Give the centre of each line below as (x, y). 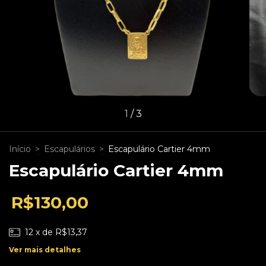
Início (20, 149)
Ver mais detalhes (45, 249)
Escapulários (69, 149)
